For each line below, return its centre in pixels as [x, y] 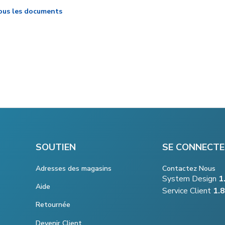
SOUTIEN [56, 147]
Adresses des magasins [74, 168]
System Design [190, 179]
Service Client [187, 191]
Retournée [53, 204]
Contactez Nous [189, 169]
